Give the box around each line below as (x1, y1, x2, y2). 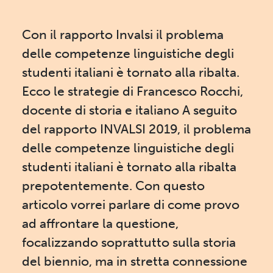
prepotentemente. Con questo (22, 178, 205, 194)
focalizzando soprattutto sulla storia (22, 235, 236, 250)
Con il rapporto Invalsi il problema (22, 27, 224, 43)
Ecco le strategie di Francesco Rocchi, (22, 83, 243, 99)
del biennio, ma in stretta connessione (22, 253, 247, 269)
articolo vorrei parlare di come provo (22, 197, 239, 213)
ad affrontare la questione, (22, 216, 179, 232)
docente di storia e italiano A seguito (22, 102, 237, 118)
